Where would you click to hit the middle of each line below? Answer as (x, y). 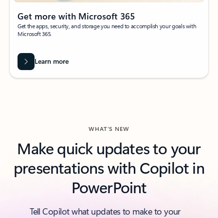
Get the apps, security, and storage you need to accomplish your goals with (107, 26)
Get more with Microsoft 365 (76, 16)
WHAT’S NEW (109, 129)
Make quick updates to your (109, 148)
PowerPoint (109, 187)
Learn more (51, 61)
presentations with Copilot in (109, 167)
